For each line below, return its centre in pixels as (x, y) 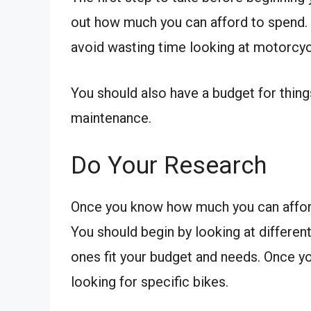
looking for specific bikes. (150, 282)
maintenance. (111, 118)
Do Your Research (169, 166)
